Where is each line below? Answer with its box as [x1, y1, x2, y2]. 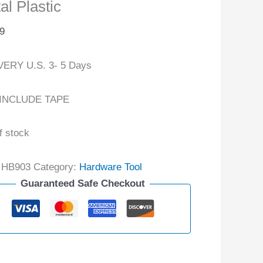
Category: [33, 161, 79, 173]
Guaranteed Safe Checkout [21, 178, 146, 189]
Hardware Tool [79, 161, 142, 173]
